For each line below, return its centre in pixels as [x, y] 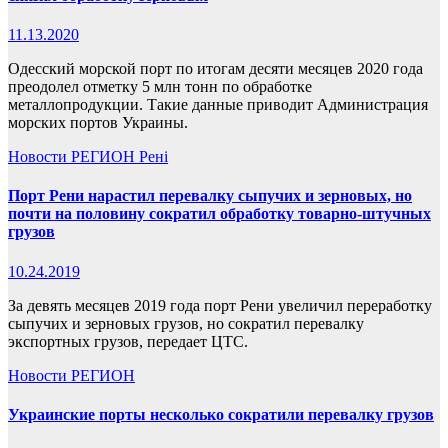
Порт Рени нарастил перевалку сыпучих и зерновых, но [210, 196]
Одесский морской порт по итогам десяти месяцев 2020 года [215, 69]
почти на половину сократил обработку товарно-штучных [219, 214]
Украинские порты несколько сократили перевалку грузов [221, 414]
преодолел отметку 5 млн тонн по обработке [160, 87]
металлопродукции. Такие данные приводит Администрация [218, 105]
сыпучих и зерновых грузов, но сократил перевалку [186, 323]
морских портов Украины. [98, 123]
